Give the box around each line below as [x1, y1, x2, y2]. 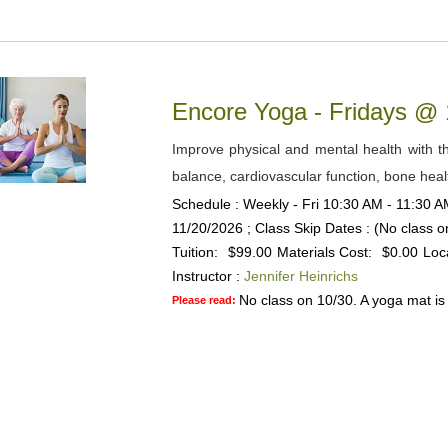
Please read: [171, 294, 239, 306]
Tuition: [171, 244, 218, 260]
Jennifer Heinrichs [243, 268, 358, 284]
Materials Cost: [276, 244, 372, 260]
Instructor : [171, 268, 240, 284]
